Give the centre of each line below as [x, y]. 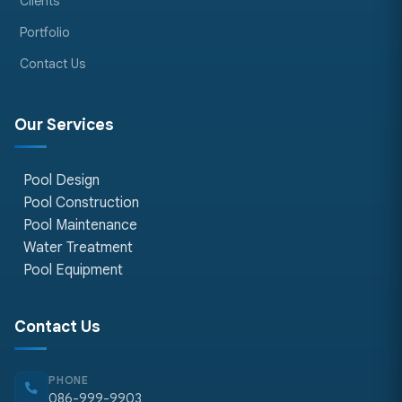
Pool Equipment [71, 270]
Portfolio [45, 32]
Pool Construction [79, 202]
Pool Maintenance [79, 225]
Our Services [64, 124]
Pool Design [60, 180]
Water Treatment [76, 247]
